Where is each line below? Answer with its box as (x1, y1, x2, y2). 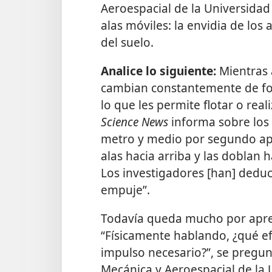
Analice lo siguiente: (101, 63, 219, 80)
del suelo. (101, 33, 154, 50)
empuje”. (101, 182, 150, 199)
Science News (101, 114, 171, 131)
